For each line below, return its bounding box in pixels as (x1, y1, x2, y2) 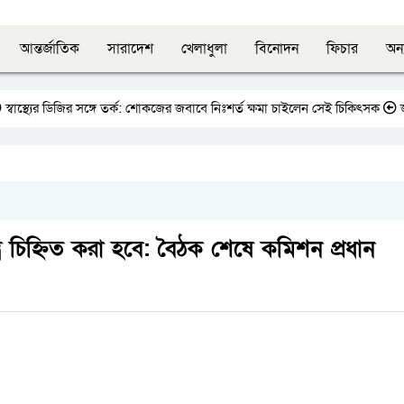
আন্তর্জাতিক (20, 38, 79, 59)
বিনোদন (255, 38, 298, 59)
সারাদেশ (107, 38, 153, 59)
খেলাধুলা (181, 38, 227, 59)
